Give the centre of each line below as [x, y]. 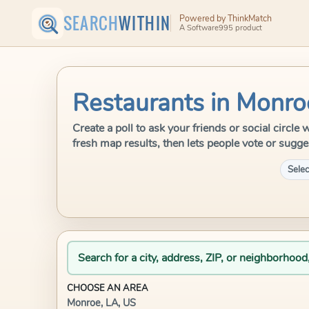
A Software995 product [220, 28]
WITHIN [145, 23]
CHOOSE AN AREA [108, 288]
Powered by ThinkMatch [225, 18]
